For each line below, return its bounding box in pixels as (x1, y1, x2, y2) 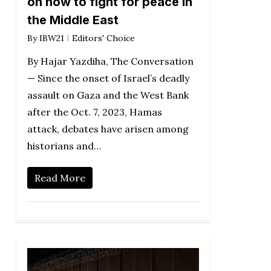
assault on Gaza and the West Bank (27, 89, 189, 102)
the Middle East (27, 13, 119, 28)
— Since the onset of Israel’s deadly (27, 72, 189, 85)
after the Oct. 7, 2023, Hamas (27, 106, 162, 119)
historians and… (27, 140, 101, 152)
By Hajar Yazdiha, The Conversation (27, 55, 194, 68)
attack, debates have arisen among (27, 123, 189, 135)
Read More (34, 172, 85, 184)
